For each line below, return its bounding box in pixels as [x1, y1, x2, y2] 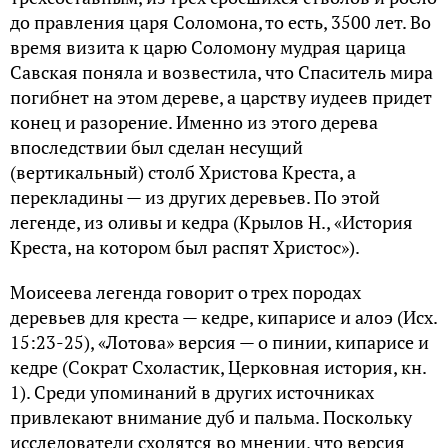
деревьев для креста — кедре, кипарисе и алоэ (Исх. [10, 304, 437, 329]
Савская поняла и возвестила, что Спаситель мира [10, 59, 433, 84]
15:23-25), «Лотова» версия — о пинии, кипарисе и [10, 329, 429, 354]
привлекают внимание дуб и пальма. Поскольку [10, 404, 412, 429]
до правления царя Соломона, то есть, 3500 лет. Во [10, 9, 431, 34]
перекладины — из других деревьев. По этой [10, 184, 380, 209]
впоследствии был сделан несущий [10, 134, 303, 159]
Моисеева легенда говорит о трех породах [10, 279, 361, 304]
